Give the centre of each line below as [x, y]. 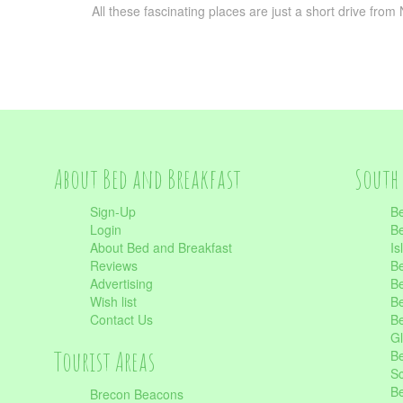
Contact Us [121, 319]
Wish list [113, 301]
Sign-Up [113, 211]
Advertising [121, 283]
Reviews [114, 265]
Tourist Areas [104, 361]
